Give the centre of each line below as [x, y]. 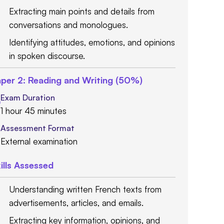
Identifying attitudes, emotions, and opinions [92, 42]
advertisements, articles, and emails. [76, 203]
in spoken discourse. [47, 56]
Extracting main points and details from [82, 11]
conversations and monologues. [68, 25]
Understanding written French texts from [85, 189]
